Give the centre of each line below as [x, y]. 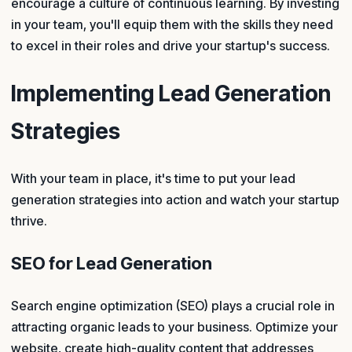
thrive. [29, 221]
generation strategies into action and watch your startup [175, 200]
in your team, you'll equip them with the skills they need [172, 24]
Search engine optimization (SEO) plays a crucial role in [173, 306]
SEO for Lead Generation [112, 264]
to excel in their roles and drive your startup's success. [170, 45]
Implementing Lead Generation [171, 94]
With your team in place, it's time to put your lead [153, 179]
